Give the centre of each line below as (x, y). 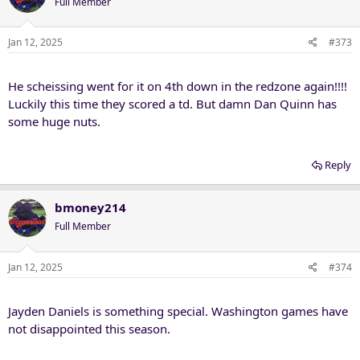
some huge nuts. (54, 121)
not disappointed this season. (89, 328)
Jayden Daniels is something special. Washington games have (178, 311)
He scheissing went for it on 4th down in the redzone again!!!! (178, 86)
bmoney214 (90, 207)
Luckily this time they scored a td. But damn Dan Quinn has (172, 104)
